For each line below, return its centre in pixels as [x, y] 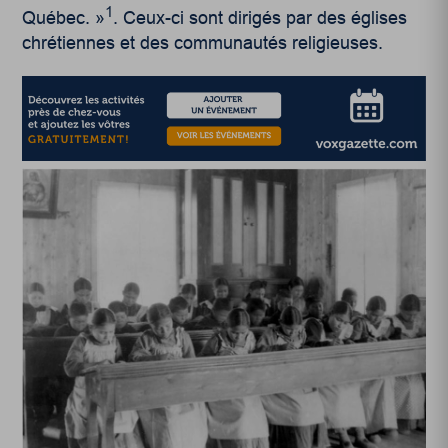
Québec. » [64, 17]
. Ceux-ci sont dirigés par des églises [260, 17]
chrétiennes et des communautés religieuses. [203, 42]
